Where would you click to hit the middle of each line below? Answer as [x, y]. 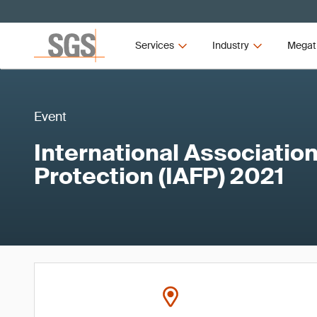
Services [155, 45]
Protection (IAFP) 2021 [159, 176]
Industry [230, 45]
